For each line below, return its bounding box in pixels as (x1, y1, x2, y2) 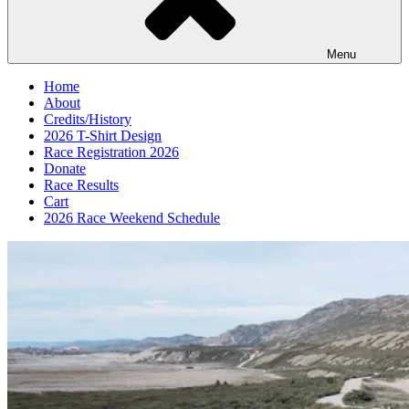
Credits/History (44, 111, 131, 127)
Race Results (44, 177, 119, 193)
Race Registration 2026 (44, 144, 179, 160)
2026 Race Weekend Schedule (44, 210, 220, 225)
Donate (44, 161, 86, 176)
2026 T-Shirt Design (44, 128, 162, 143)
